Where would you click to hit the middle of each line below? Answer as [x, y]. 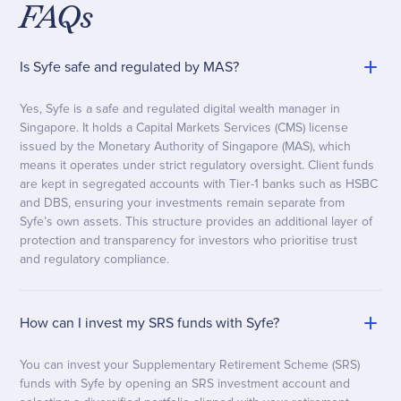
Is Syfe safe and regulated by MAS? [130, 68]
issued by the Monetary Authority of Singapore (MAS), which [186, 147]
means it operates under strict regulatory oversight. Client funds [197, 166]
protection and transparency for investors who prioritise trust [189, 241]
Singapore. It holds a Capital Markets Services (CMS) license [184, 128]
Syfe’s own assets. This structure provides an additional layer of [196, 222]
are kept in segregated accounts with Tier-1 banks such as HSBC [199, 184]
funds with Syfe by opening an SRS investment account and [185, 384]
